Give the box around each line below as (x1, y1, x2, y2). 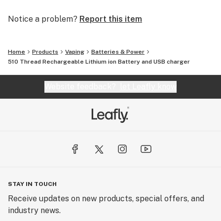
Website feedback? (44, 82, 120, 91)
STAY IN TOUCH (8, 181, 57, 187)
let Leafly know (120, 82, 177, 91)
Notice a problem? (8, 14, 77, 24)
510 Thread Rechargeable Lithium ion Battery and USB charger (8, 58, 190, 65)
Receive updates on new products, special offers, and (8, 194, 204, 203)
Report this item (79, 14, 142, 24)
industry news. (8, 206, 61, 215)
